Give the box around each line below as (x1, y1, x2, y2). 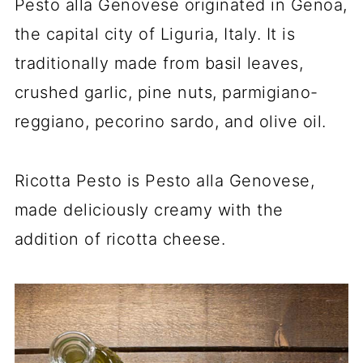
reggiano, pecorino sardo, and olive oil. (14, 112, 327, 131)
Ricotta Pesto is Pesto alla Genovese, (14, 171, 315, 190)
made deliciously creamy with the (14, 200, 284, 220)
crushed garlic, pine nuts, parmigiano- (14, 83, 318, 102)
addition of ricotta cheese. (14, 229, 226, 249)
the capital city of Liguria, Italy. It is (14, 24, 296, 44)
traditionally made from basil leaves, (14, 53, 304, 73)
